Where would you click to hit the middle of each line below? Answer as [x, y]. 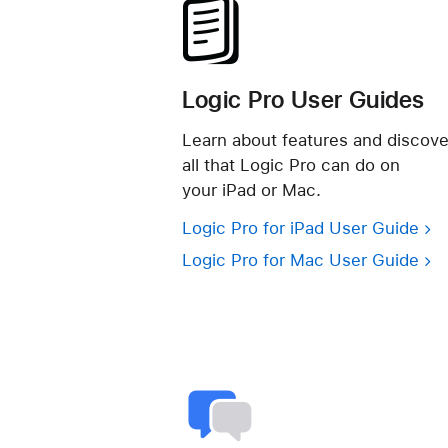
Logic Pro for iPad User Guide [300, 228]
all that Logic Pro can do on [291, 164]
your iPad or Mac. [251, 189]
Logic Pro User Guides [303, 99]
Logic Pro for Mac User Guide [300, 260]
